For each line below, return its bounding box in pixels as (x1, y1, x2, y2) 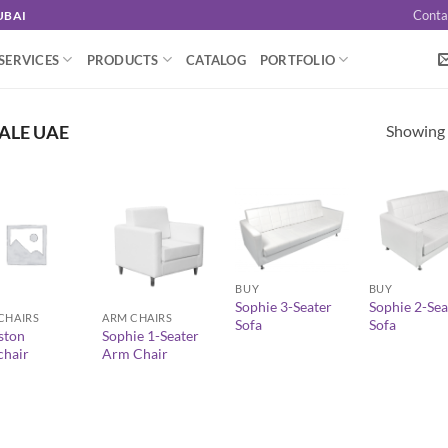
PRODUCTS (86, 51, 159, 68)
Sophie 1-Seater (102, 327, 200, 345)
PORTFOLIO (259, 51, 336, 68)
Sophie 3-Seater (235, 298, 333, 316)
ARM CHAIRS (102, 311, 173, 325)
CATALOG (186, 51, 246, 68)
